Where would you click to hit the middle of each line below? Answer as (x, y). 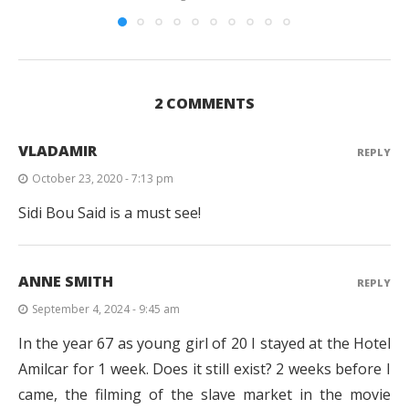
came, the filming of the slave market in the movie (204, 395)
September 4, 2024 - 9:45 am (106, 309)
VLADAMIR (58, 151)
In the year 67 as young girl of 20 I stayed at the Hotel (204, 344)
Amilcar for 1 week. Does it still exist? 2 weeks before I (204, 369)
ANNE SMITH (66, 282)
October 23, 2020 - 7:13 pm (103, 179)
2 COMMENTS (204, 104)
